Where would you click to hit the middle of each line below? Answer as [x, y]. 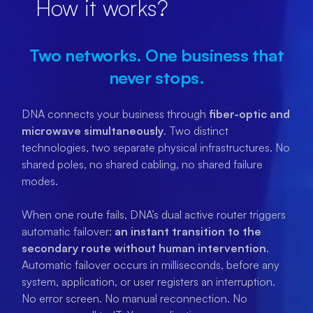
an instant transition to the [188, 232]
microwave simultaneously [93, 131]
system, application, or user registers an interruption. [148, 282]
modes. [40, 181]
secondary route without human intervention [144, 248]
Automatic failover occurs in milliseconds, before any [151, 265]
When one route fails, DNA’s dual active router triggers [154, 215]
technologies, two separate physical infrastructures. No [156, 148]
